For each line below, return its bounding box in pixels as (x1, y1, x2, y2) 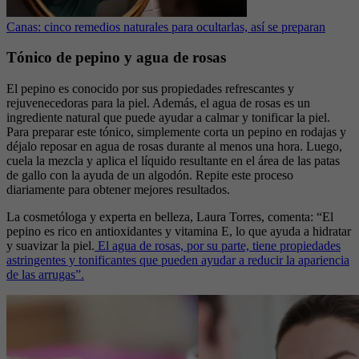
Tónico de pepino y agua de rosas (6, 49, 226, 67)
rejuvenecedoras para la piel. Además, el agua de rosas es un (6, 96, 310, 111)
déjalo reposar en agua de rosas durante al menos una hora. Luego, (6, 139, 342, 154)
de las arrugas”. (6, 268, 84, 282)
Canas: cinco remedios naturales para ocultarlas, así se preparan (6, 19, 325, 34)
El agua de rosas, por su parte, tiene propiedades (95, 239, 341, 253)
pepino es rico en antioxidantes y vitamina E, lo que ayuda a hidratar (6, 224, 351, 239)
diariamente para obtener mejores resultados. (6, 183, 230, 197)
